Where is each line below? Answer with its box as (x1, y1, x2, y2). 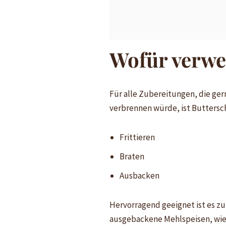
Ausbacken (119, 169, 159, 181)
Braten (119, 150, 144, 162)
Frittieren (119, 131, 155, 143)
